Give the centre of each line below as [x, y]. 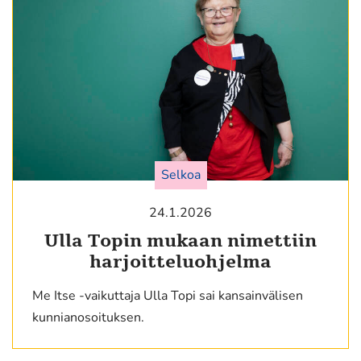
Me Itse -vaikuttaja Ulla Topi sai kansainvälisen [168, 296]
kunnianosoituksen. [88, 318]
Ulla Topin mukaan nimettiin [180, 241]
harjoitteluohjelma [180, 262]
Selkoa [180, 175]
